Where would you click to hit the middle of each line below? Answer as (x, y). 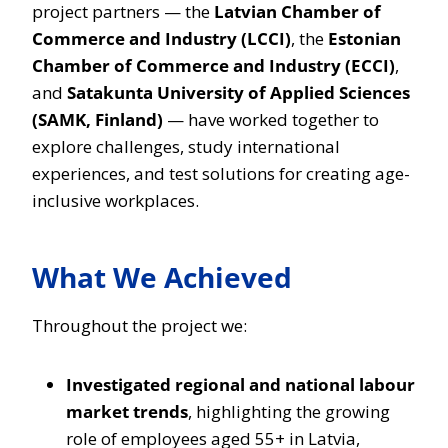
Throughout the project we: (139, 325)
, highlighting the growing (289, 411)
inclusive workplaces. (115, 200)
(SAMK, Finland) (97, 119)
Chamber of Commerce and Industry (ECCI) (213, 65)
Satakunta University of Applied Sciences (238, 92)
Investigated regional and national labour (240, 384)
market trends (127, 411)
